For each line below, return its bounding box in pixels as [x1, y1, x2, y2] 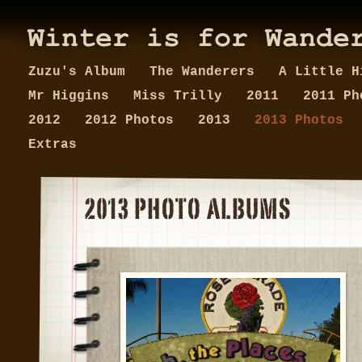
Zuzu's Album [28, 65, 133, 79]
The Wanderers [149, 65, 263, 79]
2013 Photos [255, 113, 343, 128]
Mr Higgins [28, 89, 117, 103]
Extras [28, 137, 77, 152]
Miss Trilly [133, 89, 230, 103]
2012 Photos [85, 113, 182, 128]
